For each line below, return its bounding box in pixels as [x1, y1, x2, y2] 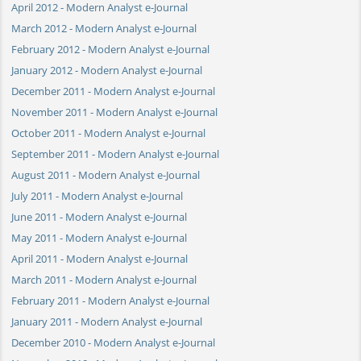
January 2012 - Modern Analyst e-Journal [11, 62, 202, 77]
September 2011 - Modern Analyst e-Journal [11, 146, 219, 161]
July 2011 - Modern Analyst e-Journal [11, 188, 183, 203]
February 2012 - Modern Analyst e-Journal [11, 41, 210, 56]
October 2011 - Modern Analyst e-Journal [11, 125, 205, 140]
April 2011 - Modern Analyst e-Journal [11, 251, 188, 266]
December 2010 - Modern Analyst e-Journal [11, 334, 215, 350]
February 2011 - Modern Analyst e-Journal [11, 293, 210, 308]
